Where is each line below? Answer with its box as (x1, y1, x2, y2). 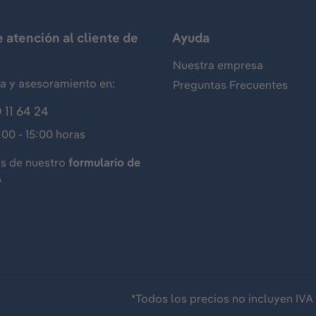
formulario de (68, 155, 140, 169)
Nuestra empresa (173, 58, 263, 72)
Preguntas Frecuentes (173, 78, 288, 92)
